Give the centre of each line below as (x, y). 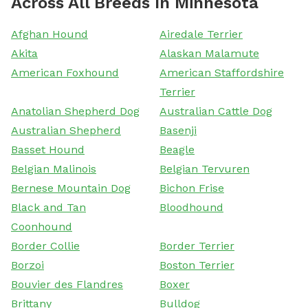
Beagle (177, 149)
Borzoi (27, 265)
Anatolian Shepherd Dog (75, 111)
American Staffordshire (222, 72)
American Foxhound (65, 72)
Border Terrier (197, 245)
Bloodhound (191, 207)
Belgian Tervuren (205, 168)
